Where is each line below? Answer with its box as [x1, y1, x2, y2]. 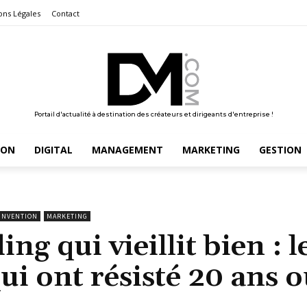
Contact [51, 8, 79, 19]
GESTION [258, 143, 302, 156]
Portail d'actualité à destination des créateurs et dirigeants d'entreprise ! [34, 110, 273, 118]
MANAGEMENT [91, 143, 163, 156]
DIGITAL [34, 143, 73, 156]
